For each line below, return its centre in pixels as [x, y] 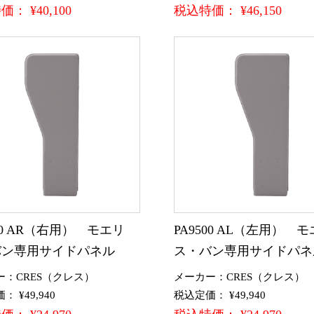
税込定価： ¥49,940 [220, 295]
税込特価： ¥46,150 [228, 10]
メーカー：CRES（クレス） [239, 277]
